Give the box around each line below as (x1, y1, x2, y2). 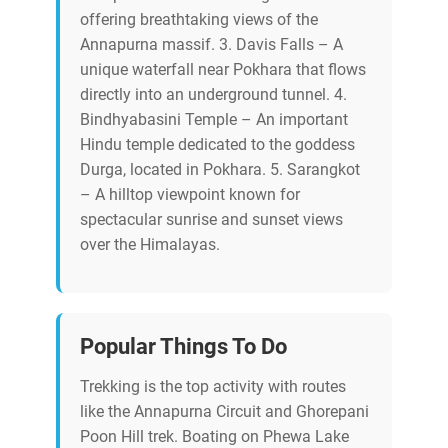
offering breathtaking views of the (80, 10, 318, 30)
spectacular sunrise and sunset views (80, 210, 343, 230)
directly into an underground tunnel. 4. (80, 85, 347, 105)
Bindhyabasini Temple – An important (80, 110, 348, 130)
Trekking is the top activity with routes (80, 377, 346, 397)
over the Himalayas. (80, 235, 220, 255)
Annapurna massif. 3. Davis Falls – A (80, 35, 343, 55)
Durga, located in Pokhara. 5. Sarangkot (80, 160, 360, 180)
